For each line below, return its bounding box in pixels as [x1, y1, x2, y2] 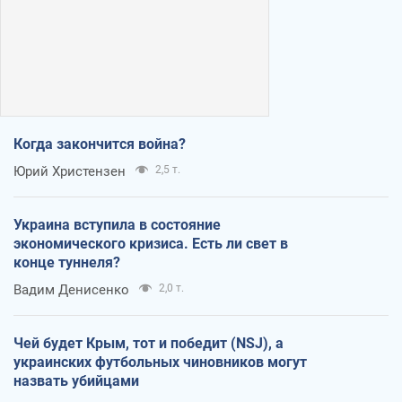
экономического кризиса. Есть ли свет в [13, 234, 288, 252]
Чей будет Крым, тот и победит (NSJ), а [13, 334, 284, 352]
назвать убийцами [13, 371, 139, 389]
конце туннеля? [13, 253, 120, 271]
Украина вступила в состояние [13, 215, 221, 233]
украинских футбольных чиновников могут [13, 353, 307, 371]
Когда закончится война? [13, 135, 186, 153]
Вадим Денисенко [13, 281, 129, 298]
